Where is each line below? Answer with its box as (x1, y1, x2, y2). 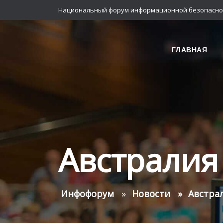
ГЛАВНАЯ (171, 45, 207, 54)
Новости (132, 188, 170, 200)
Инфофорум (61, 188, 114, 200)
